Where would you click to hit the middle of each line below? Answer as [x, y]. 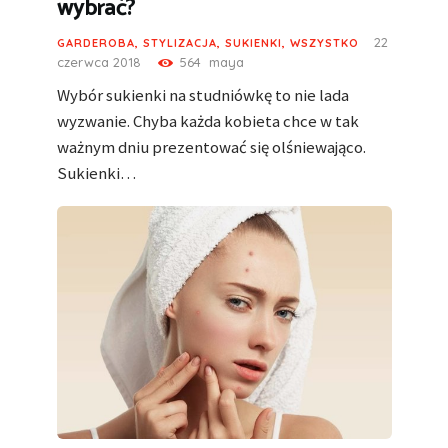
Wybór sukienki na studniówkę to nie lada [202, 95]
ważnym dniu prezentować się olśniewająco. [211, 147]
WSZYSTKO [324, 43]
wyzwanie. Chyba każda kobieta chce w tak [207, 121]
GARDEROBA [95, 43]
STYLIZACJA [179, 43]
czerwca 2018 [98, 62]
